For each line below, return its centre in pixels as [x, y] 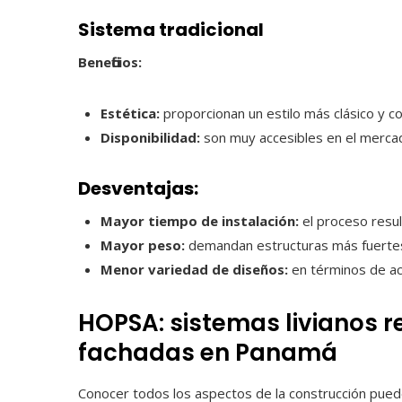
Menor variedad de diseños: [194, 269]
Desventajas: [138, 188]
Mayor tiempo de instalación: [200, 221]
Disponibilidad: [150, 137]
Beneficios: [110, 62]
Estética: [130, 113]
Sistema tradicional [171, 30]
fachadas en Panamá [208, 353]
